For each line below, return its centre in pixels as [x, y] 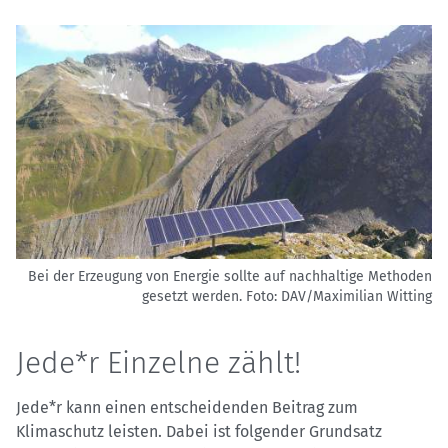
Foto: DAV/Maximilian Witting [339, 297]
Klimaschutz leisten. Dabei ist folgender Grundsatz [199, 432]
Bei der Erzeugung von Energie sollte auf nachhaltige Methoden [230, 277]
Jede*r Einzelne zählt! [158, 363]
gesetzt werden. [192, 297]
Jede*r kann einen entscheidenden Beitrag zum [187, 408]
